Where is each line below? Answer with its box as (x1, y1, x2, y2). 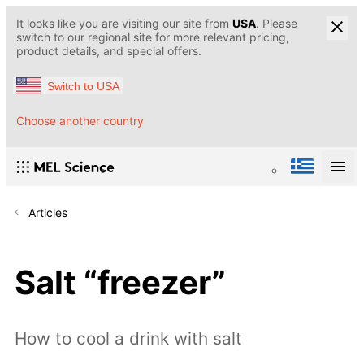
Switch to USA (47, 79, 119, 93)
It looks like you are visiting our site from (16, 16, 232, 30)
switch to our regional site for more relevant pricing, (16, 30, 289, 44)
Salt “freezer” (15, 262, 226, 302)
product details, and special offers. (16, 44, 201, 58)
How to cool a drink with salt (15, 328, 242, 349)
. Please (256, 16, 297, 30)
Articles (28, 206, 67, 220)
